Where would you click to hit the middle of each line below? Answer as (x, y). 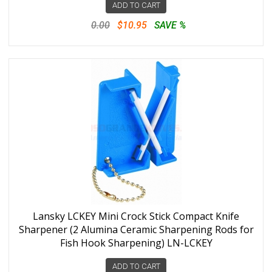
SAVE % (170, 25)
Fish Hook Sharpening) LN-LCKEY (136, 243)
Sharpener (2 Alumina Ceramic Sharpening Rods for (136, 229)
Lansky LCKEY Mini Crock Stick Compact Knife (136, 216)
